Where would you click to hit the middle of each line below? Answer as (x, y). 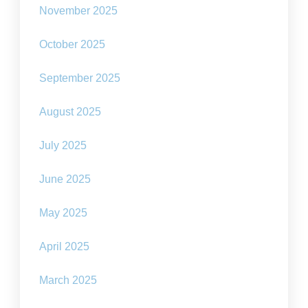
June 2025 (65, 179)
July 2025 (63, 145)
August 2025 (70, 112)
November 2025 (79, 11)
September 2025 (80, 78)
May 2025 (64, 213)
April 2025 (65, 246)
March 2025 (68, 280)
